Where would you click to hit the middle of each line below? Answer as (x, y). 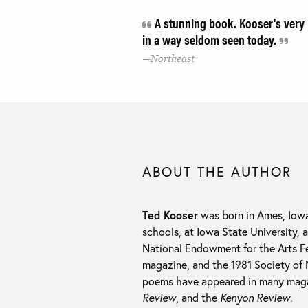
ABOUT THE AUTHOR (217, 171)
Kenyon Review (255, 297)
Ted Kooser (170, 214)
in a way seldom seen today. (211, 40)
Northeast (173, 58)
